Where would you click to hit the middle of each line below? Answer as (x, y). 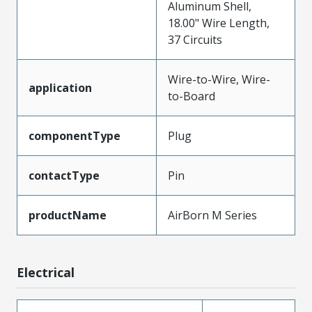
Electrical (46, 272)
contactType (64, 175)
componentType (75, 135)
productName (68, 215)
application (60, 87)
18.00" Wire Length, (219, 23)
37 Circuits (195, 39)
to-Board (192, 96)
